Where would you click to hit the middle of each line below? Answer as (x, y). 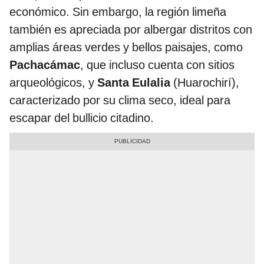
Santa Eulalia (132, 83)
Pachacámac (45, 65)
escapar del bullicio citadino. (82, 118)
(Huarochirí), (205, 83)
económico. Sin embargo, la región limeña (118, 12)
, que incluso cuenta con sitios (157, 65)
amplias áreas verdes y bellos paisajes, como (126, 47)
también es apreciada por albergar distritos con (131, 30)
